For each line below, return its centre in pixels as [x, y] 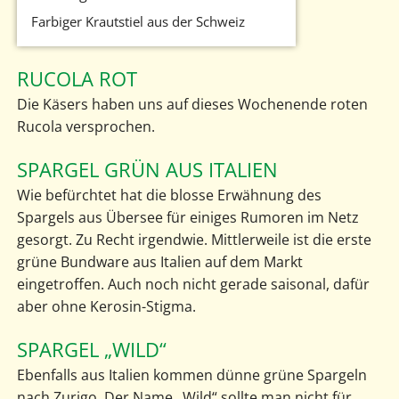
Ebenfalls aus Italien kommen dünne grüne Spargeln [191, 375]
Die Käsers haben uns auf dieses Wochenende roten [192, 104]
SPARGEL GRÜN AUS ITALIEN [147, 169]
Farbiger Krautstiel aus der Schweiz [138, 21]
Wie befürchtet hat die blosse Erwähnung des [169, 195]
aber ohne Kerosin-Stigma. [106, 306]
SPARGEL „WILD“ [91, 349]
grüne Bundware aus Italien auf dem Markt [159, 261]
